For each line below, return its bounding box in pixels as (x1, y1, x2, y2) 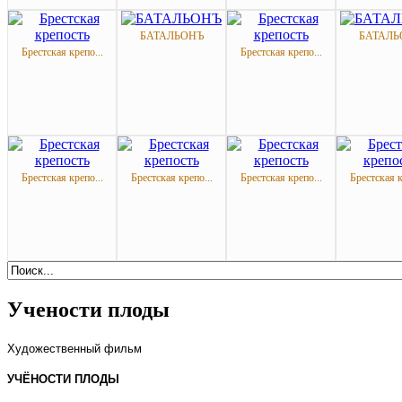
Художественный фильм (7, 342, 142, 356)
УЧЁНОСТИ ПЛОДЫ (7, 372, 119, 387)
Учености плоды (7, 298, 170, 322)
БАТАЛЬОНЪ (139, 30, 204, 43)
